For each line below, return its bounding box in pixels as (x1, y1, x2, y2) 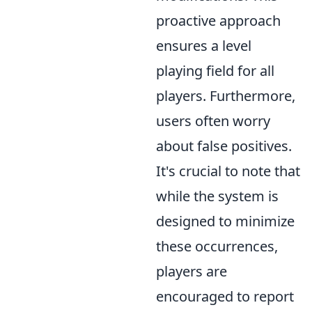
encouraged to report (156, 287, 294, 306)
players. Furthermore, (156, 86, 295, 105)
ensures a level (156, 36, 251, 55)
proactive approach (156, 11, 281, 30)
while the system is (156, 187, 279, 205)
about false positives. (156, 136, 292, 155)
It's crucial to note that (156, 162, 300, 180)
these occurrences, (156, 237, 278, 256)
